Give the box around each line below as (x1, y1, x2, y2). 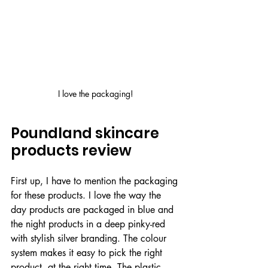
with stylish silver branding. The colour (11, 232, 169, 245)
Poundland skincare (11, 123, 162, 144)
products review (11, 141, 132, 161)
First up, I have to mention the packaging (11, 175, 181, 188)
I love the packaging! (58, 88, 133, 100)
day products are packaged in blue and (11, 203, 176, 217)
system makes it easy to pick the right (11, 246, 165, 260)
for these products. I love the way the (11, 189, 164, 202)
